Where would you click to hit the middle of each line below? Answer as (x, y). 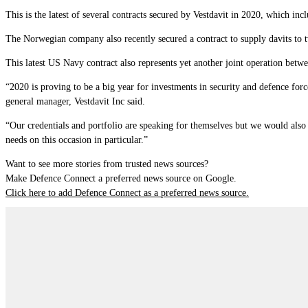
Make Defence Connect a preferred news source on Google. (121, 178)
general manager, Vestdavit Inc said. (75, 101)
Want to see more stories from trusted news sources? (107, 164)
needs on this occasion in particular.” (77, 140)
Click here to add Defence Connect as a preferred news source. (127, 192)
